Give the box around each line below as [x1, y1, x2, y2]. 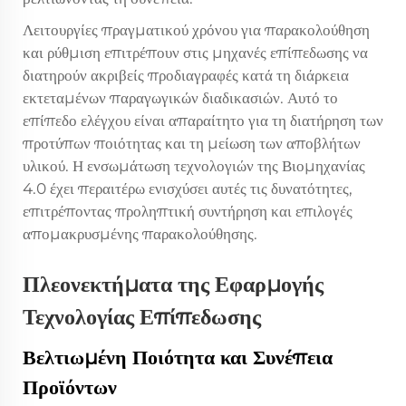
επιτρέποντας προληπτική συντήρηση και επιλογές [23, 201, 353, 220]
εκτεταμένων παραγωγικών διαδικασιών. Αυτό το [23, 88, 338, 107]
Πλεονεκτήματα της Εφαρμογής [23, 270, 324, 297]
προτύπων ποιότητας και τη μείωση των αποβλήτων [23, 133, 361, 152]
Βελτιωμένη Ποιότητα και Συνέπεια [23, 344, 333, 370]
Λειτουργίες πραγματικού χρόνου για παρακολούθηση [23, 20, 370, 39]
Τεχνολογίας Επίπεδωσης [23, 303, 261, 330]
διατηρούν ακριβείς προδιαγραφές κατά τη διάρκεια [23, 65, 349, 84]
